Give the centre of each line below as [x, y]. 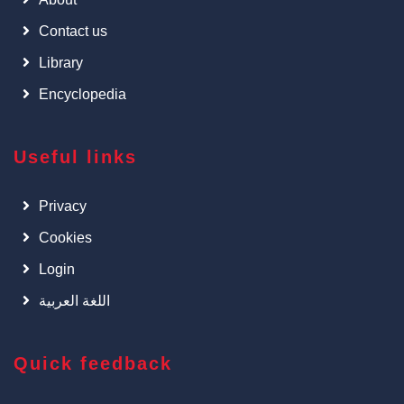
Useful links [75, 157]
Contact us [73, 31]
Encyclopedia [83, 94]
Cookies [65, 238]
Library [61, 63]
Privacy [63, 206]
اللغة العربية [74, 301]
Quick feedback [93, 363]
